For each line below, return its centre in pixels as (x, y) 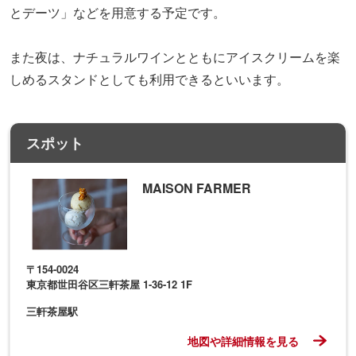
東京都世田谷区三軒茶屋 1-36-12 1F (109, 284)
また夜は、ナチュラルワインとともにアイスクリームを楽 (175, 56)
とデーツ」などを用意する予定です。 (118, 12)
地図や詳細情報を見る (245, 341)
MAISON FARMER (196, 188)
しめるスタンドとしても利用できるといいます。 (149, 79)
